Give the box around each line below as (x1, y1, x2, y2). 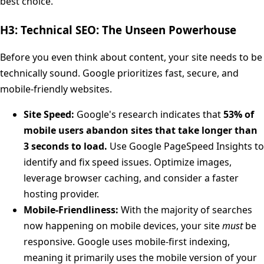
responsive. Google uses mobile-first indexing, (24, 235, 230, 249)
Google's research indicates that (74, 108, 223, 121)
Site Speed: (24, 108, 74, 121)
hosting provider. (24, 187, 99, 201)
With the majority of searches (118, 203, 252, 217)
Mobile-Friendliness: (24, 203, 118, 217)
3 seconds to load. (24, 140, 107, 153)
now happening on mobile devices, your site (24, 219, 222, 233)
